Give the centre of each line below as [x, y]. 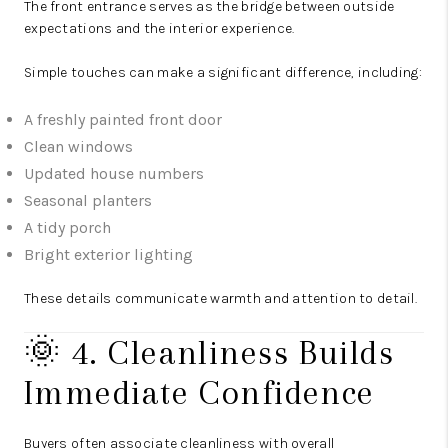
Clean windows [78, 147]
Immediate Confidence [199, 393]
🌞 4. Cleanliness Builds [209, 353]
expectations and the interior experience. [159, 29]
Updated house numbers [114, 174]
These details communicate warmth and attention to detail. [220, 299]
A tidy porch [67, 228]
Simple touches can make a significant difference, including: [223, 73]
